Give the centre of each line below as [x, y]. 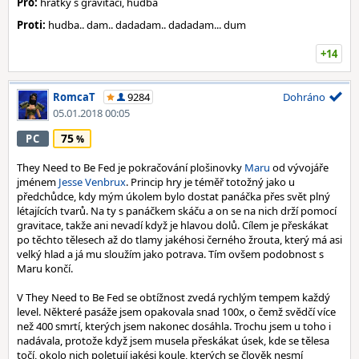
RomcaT [74, 97]
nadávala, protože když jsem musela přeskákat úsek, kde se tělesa [173, 341]
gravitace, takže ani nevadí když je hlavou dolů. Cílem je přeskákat [173, 225]
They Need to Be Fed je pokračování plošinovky [131, 167]
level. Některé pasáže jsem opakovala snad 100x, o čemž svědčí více [176, 312]
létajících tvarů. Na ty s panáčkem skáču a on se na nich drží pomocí [177, 211]
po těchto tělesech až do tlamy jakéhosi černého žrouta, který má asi [179, 240]
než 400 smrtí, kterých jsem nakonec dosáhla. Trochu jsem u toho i [174, 326]
